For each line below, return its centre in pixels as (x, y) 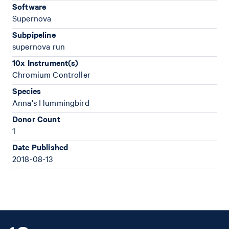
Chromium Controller (51, 74)
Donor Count (36, 119)
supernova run (39, 46)
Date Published (40, 147)
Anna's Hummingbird (51, 102)
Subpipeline (34, 34)
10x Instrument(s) (45, 62)
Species (27, 90)
